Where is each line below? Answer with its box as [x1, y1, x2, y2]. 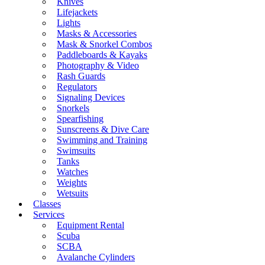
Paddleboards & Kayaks [57, 50, 147, 60]
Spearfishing [57, 114, 104, 124]
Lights [57, 18, 80, 28]
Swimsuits [57, 146, 95, 156]
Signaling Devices [57, 92, 125, 103]
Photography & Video [57, 60, 139, 71]
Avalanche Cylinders [57, 252, 135, 263]
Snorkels [57, 103, 89, 114]
